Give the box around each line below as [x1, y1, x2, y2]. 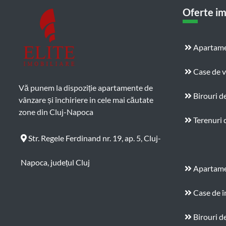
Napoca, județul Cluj [21, 157, 90, 167]
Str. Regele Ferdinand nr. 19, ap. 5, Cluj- [27, 133, 161, 143]
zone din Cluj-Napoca [19, 106, 93, 117]
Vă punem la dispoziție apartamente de [19, 82, 153, 92]
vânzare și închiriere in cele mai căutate [19, 94, 153, 104]
